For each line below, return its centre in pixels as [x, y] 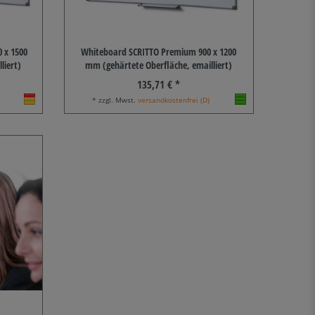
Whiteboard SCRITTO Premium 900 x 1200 [159, 52]
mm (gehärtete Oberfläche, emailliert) [159, 65]
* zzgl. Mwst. [115, 100]
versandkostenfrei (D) [174, 100]
